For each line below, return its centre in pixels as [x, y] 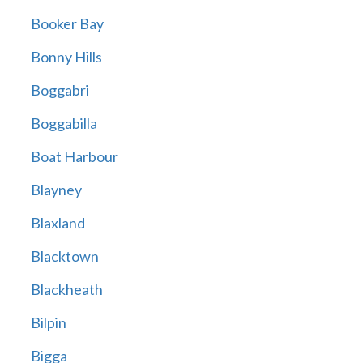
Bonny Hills [66, 57]
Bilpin [48, 323]
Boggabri [60, 90]
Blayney [56, 190]
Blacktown [64, 256]
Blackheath [66, 290]
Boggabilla [64, 124]
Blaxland [58, 223]
